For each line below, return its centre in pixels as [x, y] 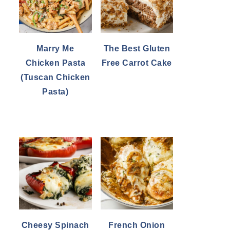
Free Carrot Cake [137, 63]
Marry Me [55, 48]
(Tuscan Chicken [55, 77]
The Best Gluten [137, 48]
